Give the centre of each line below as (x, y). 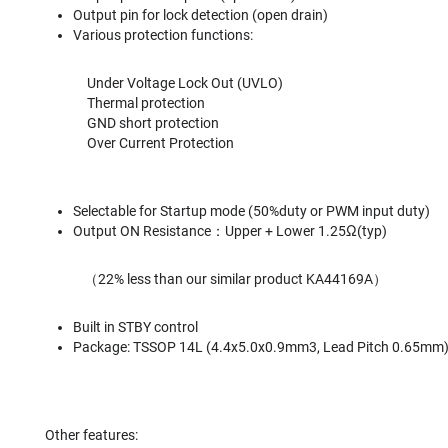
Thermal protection (125, 103)
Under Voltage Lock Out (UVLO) (164, 83)
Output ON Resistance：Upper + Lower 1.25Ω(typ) (230, 231)
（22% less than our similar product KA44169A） (216, 279)
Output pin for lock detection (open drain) (203, 15)
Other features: (91, 435)
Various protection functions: (163, 35)
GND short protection (132, 123)
